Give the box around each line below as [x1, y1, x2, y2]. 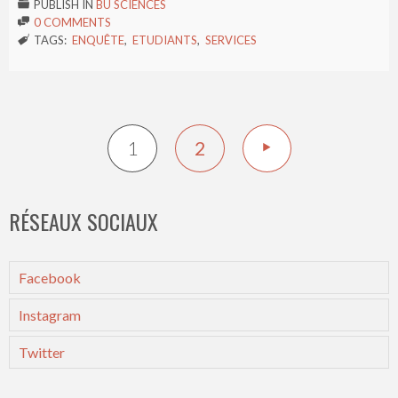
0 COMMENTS [34, 14, 111, 29]
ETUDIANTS [132, 32, 197, 47]
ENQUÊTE [72, 32, 124, 47]
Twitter [19, 343, 65, 361]
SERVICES [205, 32, 257, 47]
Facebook [19, 268, 81, 286]
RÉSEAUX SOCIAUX [9, 204, 158, 237]
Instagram [19, 306, 81, 323]
